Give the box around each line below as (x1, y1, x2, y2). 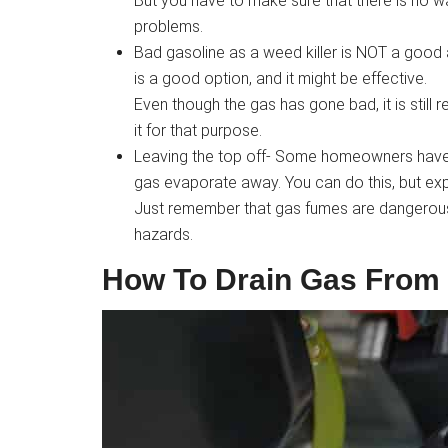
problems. (134, 17, 203, 36)
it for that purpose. (134, 121, 262, 140)
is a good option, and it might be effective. (134, 69, 427, 88)
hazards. (134, 225, 193, 244)
